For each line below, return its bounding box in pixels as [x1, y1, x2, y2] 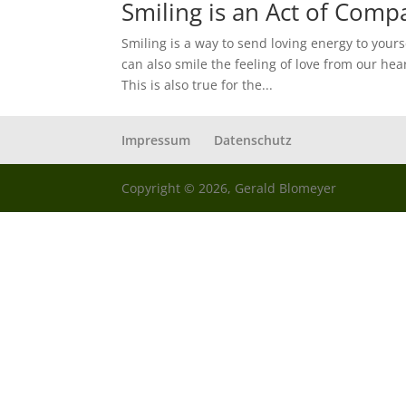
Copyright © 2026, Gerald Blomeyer [121, 179, 337, 197]
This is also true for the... [121, 76, 274, 93]
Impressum [121, 131, 191, 149]
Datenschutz [214, 131, 293, 149]
